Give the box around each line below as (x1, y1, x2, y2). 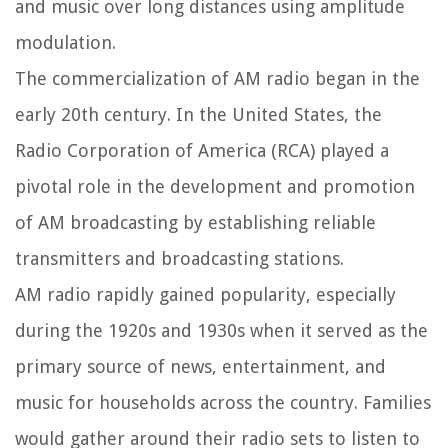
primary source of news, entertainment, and (15, 356, 386, 378)
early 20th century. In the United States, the (15, 104, 382, 126)
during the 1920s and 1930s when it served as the (15, 320, 428, 342)
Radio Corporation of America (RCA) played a (15, 140, 389, 162)
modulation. (15, 32, 116, 54)
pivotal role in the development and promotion (15, 176, 415, 198)
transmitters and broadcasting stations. (15, 248, 344, 270)
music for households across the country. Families (15, 392, 431, 414)
